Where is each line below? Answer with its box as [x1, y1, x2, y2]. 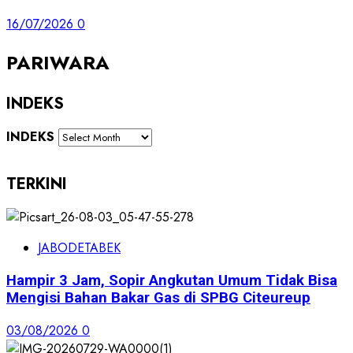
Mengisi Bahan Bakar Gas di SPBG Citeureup [6, 289, 310, 307]
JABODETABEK [38, 239, 121, 258]
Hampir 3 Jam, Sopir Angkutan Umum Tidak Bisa [6, 272, 337, 290]
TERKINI [6, 172, 67, 195]
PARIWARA [6, 48, 110, 76]
